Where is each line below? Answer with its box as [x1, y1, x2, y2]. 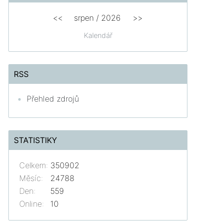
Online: [19, 199, 44, 209]
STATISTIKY [14, 135, 58, 146]
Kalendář [83, 31, 112, 40]
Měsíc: [19, 173, 43, 184]
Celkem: [19, 160, 48, 171]
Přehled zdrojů [27, 94, 79, 104]
